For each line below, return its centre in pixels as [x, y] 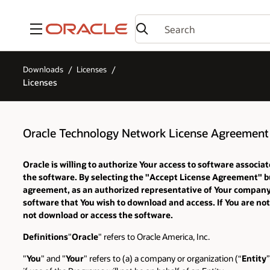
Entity [254, 259]
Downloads [43, 70]
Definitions [46, 236]
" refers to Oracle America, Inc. [154, 236]
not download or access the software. [98, 215]
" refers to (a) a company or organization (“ [163, 259]
